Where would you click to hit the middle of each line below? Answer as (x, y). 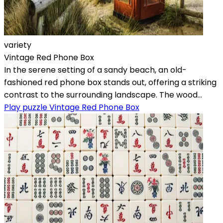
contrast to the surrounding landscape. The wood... (103, 95)
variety (18, 45)
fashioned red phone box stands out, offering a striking (110, 82)
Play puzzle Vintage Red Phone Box (72, 107)
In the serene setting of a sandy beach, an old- (95, 70)
